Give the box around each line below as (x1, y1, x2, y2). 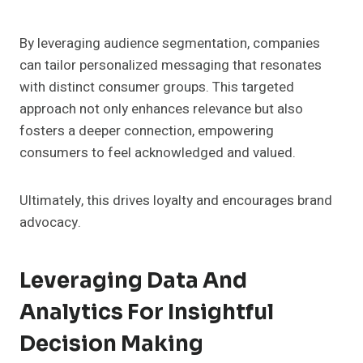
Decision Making (19, 331, 203, 358)
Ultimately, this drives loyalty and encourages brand (19, 190, 332, 211)
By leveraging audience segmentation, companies (19, 33, 320, 54)
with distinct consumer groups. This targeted (19, 77, 294, 98)
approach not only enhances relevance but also (19, 99, 303, 120)
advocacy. (19, 212, 81, 233)
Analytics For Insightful (19, 299, 274, 327)
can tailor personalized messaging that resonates (19, 55, 322, 76)
